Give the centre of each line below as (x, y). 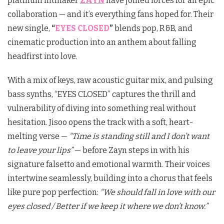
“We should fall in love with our (157, 192)
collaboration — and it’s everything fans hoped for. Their (110, 14)
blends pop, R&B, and (153, 28)
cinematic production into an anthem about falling (102, 42)
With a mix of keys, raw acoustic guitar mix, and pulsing (110, 80)
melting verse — (38, 136)
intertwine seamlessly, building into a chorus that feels (110, 178)
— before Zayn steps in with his (131, 150)
